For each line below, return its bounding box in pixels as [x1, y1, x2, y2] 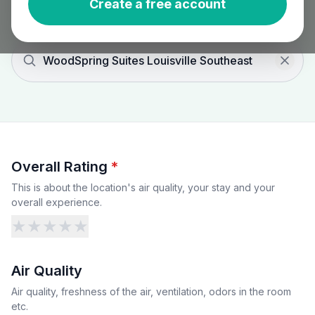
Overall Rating [11, 158, 108, 175]
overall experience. [11, 196, 102, 208]
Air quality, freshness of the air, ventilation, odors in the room [11, 285, 291, 297]
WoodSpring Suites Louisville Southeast [43, 53, 252, 67]
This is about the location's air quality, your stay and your [11, 181, 275, 193]
